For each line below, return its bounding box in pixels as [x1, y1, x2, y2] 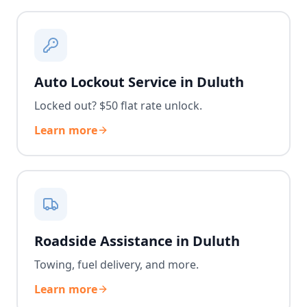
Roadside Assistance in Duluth [34, 232, 240, 250]
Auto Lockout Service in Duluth [34, 73, 244, 91]
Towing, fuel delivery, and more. [34, 257, 199, 272]
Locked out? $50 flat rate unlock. [34, 98, 202, 113]
